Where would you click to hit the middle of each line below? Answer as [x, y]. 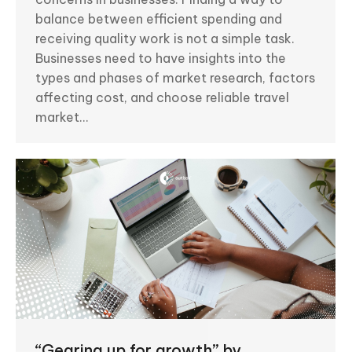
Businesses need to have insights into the [161, 58]
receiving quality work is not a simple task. [165, 38]
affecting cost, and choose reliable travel [162, 97]
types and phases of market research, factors [175, 77]
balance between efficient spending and [159, 18]
